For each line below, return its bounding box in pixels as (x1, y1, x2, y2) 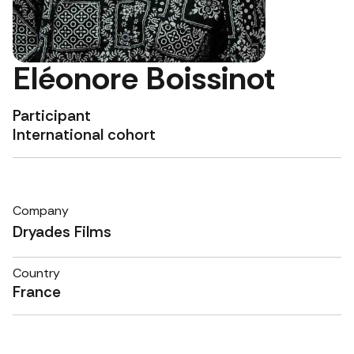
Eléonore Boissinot (13, 57, 275, 99)
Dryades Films (13, 222, 111, 243)
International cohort (13, 124, 156, 145)
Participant (13, 105, 91, 126)
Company (13, 202, 69, 220)
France (13, 281, 61, 302)
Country (13, 264, 60, 281)
